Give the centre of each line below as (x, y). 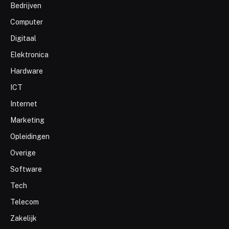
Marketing (27, 120)
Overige (23, 153)
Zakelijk (24, 218)
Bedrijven (26, 5)
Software (26, 169)
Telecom (25, 202)
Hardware (27, 71)
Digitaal (23, 38)
